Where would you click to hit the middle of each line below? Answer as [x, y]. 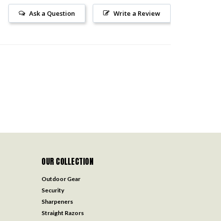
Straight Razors [63, 213]
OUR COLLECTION [67, 161]
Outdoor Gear [61, 179]
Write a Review [137, 13]
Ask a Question [52, 13]
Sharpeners [57, 201]
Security [53, 190]
